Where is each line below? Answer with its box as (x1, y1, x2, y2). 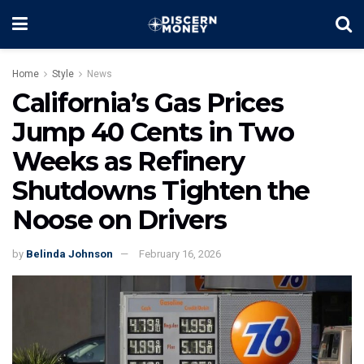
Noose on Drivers (12, 204, 227, 236)
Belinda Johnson (26, 247, 113, 260)
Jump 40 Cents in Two (12, 116, 294, 148)
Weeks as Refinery (12, 145, 245, 177)
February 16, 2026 (139, 247, 221, 260)
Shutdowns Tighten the (12, 175, 310, 206)
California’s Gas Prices (12, 87, 284, 119)
